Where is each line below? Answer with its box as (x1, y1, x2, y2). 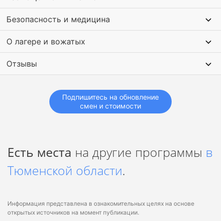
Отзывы (6, 59, 37, 69)
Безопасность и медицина (6, 14, 110, 24)
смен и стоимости (80, 102, 141, 110)
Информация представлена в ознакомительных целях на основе (7, 200, 194, 207)
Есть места (7, 144, 72, 160)
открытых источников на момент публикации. (7, 209, 139, 216)
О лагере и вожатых (6, 37, 85, 46)
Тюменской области (7, 162, 122, 179)
